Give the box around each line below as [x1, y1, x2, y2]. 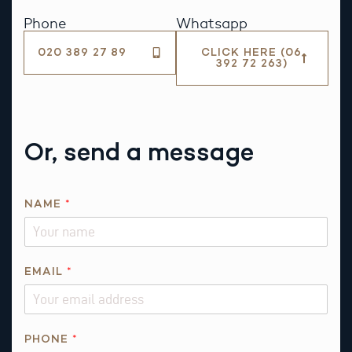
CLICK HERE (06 [201, 45, 302, 59]
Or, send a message [24, 136, 254, 167]
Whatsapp [176, 14, 247, 32]
